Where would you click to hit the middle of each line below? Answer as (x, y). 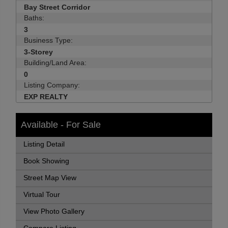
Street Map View (50, 178)
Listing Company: (52, 85)
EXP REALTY (46, 97)
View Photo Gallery (54, 211)
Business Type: (48, 40)
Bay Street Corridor (57, 7)
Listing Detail (44, 144)
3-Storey (38, 52)
